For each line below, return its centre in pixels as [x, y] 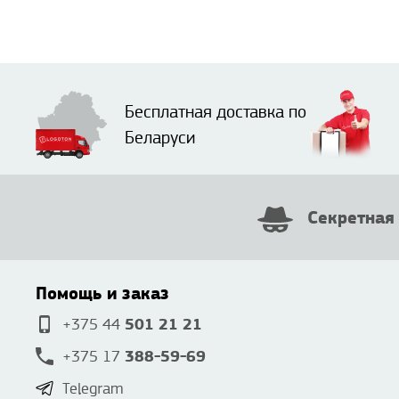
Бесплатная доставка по [216, 113]
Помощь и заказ [102, 294]
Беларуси [160, 138]
